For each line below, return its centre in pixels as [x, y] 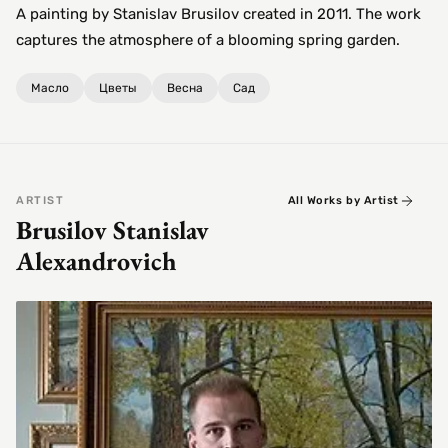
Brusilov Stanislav [112, 229]
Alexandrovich [96, 260]
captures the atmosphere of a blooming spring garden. [208, 39]
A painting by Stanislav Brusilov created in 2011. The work [218, 13]
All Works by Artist [343, 200]
